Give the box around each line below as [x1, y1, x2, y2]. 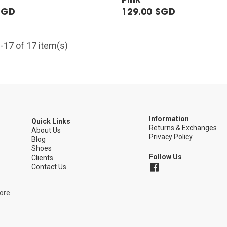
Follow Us [149, 152, 182, 161]
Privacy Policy [149, 132, 193, 141]
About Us [31, 126, 61, 134]
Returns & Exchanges [149, 123, 217, 132]
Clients [31, 153, 53, 162]
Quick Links [31, 117, 70, 125]
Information [149, 114, 190, 123]
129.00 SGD [121, 5, 175, 17]
